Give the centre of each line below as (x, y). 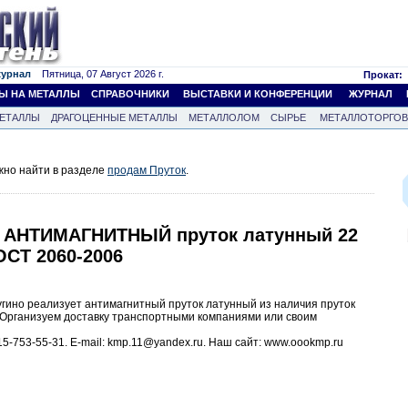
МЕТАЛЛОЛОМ (224, 117)
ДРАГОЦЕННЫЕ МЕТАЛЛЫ (114, 117)
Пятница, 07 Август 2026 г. (97, 74)
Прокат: (383, 75)
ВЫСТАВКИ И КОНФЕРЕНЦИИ (258, 94)
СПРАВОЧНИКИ (130, 94)
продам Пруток (147, 170)
